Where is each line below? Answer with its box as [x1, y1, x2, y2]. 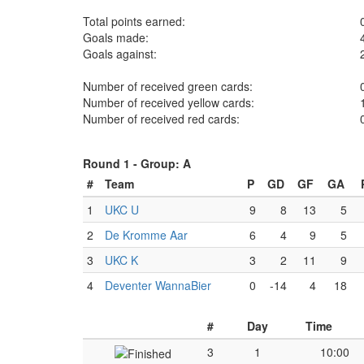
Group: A [141, 155, 191, 171]
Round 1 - [83, 155, 141, 171]
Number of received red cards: [83, 110, 240, 127]
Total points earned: [83, 13, 185, 29]
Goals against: [83, 45, 157, 62]
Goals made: [83, 29, 149, 45]
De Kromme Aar [105, 227, 188, 243]
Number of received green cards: [83, 78, 253, 94]
